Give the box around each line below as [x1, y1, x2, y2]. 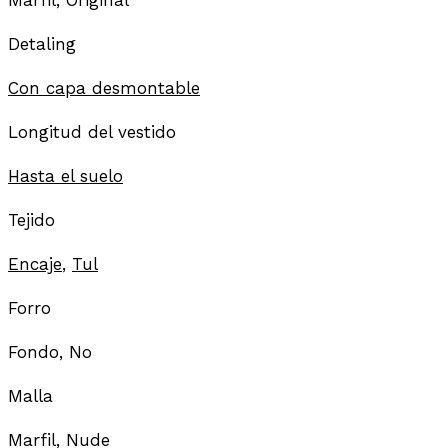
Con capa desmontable [8, 77, 200, 98]
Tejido [8, 209, 55, 230]
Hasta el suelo [8, 165, 123, 186]
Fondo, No [8, 341, 92, 362]
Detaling [8, 33, 76, 54]
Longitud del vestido [8, 121, 176, 142]
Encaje [8, 253, 62, 274]
